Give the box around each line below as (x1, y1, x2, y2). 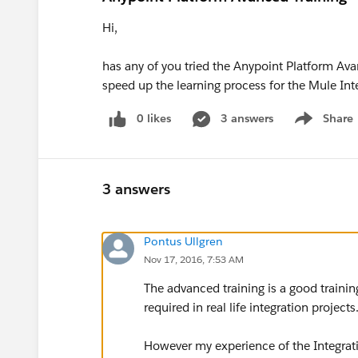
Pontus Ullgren (144, 233, 223, 249)
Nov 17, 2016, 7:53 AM (144, 252, 244, 266)
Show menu (289, 119, 354, 134)
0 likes (137, 111, 171, 125)
